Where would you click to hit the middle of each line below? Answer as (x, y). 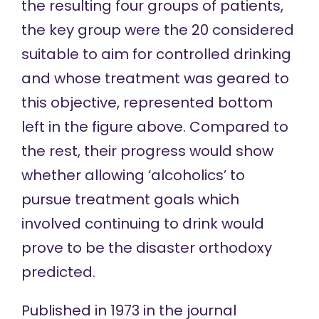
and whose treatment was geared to (155, 79)
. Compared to (235, 127)
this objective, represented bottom (147, 103)
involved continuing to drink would (142, 224)
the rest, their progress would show (147, 151)
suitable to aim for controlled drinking (156, 54)
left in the (56, 127)
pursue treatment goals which (130, 200)
